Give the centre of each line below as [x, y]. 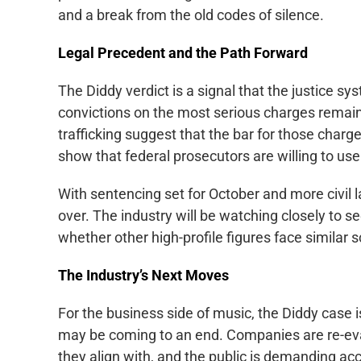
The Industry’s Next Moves [143, 275]
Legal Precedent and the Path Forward [183, 53]
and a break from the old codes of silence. [191, 15]
